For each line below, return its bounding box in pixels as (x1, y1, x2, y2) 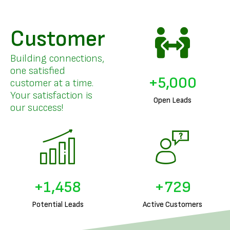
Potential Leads (31, 200, 84, 209)
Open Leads (154, 95, 191, 105)
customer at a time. (10, 77, 93, 89)
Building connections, (10, 52, 104, 65)
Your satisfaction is (10, 89, 92, 102)
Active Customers (143, 200, 202, 209)
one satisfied (10, 65, 65, 77)
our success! (10, 102, 63, 114)
